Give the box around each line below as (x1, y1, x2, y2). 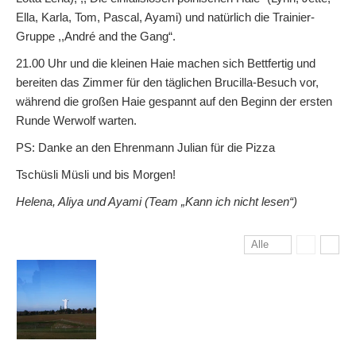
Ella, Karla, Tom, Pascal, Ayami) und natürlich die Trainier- (16, 10, 315, 25)
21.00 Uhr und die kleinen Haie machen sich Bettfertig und (16, 56, 315, 71)
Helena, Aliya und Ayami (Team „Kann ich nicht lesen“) (16, 195, 297, 209)
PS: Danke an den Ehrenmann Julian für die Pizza (16, 141, 275, 155)
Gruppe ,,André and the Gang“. (16, 29, 176, 44)
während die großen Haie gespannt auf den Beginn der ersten (16, 95, 332, 109)
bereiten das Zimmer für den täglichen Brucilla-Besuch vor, (16, 75, 319, 90)
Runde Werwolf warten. (16, 114, 137, 128)
